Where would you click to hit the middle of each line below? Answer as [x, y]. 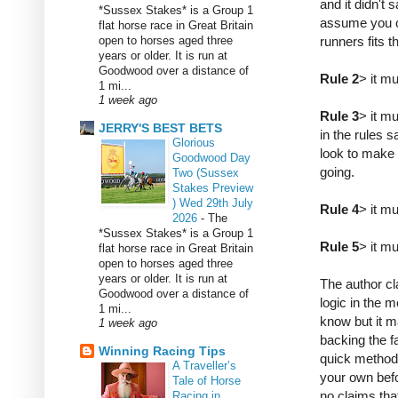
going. [339, 172]
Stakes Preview [213, 187]
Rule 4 [339, 210]
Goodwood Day [211, 157]
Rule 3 [339, 116]
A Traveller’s [204, 365]
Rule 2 [339, 79]
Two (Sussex [206, 172]
